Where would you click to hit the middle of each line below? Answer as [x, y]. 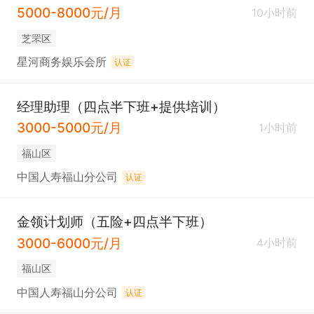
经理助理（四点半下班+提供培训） [121, 106]
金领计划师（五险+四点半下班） [114, 221]
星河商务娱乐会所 [61, 62]
